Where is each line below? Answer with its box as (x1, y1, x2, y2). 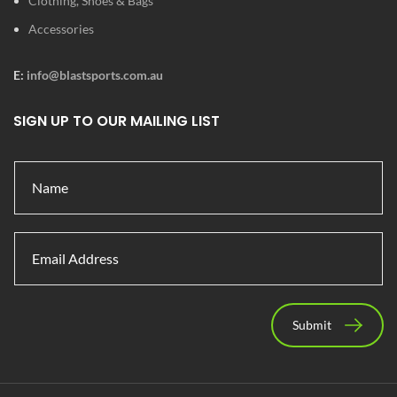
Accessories (28, 20, 94, 36)
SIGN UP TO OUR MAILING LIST (13, 110, 220, 131)
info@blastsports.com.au (27, 66, 163, 82)
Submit (292, 316, 331, 332)
